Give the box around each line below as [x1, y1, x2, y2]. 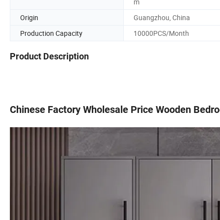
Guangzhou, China [134, 12, 190, 22]
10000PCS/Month [134, 28, 189, 38]
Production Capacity [20, 28, 82, 38]
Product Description [10, 51, 89, 62]
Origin [20, 12, 38, 22]
